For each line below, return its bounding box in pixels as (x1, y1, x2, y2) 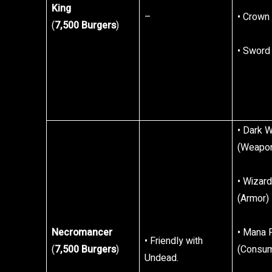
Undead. (144, 251, 178, 265)
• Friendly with (144, 234, 203, 248)
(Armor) (237, 191, 269, 206)
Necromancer (52, 225, 112, 240)
